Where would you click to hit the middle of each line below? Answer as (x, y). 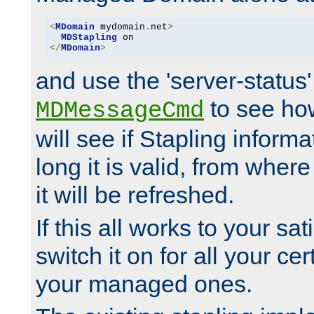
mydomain (120, 27)
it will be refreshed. (135, 195)
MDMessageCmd (120, 111)
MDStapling (89, 37)
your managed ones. (144, 284)
